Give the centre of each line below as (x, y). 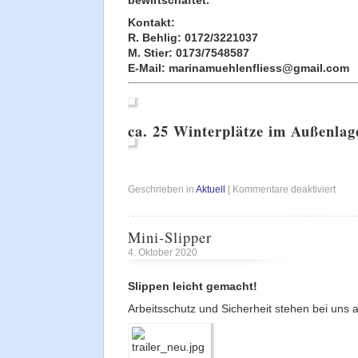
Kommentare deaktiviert (284, 189)
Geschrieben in (162, 189)
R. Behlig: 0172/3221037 (193, 38)
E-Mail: (148, 68)
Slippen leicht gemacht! (193, 287)
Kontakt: (153, 22)
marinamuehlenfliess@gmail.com (259, 68)
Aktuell (211, 189)
